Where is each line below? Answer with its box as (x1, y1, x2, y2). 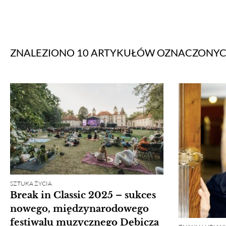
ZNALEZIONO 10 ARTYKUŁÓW (10, 46, 157, 59)
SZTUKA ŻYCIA (10, 179, 52, 187)
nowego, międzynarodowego (10, 203, 149, 214)
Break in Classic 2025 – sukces (10, 189, 156, 201)
